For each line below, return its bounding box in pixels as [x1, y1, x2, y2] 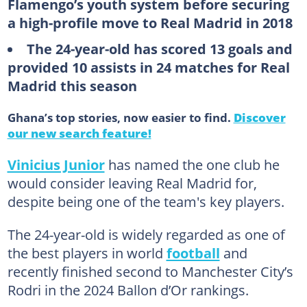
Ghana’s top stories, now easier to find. [7, 108, 234, 125]
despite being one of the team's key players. [7, 191, 284, 211]
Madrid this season [7, 75, 137, 95]
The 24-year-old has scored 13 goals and [26, 38, 293, 58]
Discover [233, 108, 286, 125]
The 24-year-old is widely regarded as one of [7, 224, 285, 244]
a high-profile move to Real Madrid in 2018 [7, 13, 293, 32]
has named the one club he [104, 154, 280, 174]
